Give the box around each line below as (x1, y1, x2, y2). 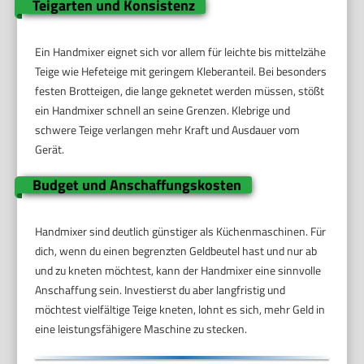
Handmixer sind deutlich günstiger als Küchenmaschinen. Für (35, 223, 327, 240)
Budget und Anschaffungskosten (32, 174, 241, 197)
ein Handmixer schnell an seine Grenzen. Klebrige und (35, 102, 291, 119)
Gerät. (35, 141, 65, 158)
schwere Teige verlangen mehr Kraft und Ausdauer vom (35, 121, 301, 139)
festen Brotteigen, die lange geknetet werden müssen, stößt (35, 82, 325, 100)
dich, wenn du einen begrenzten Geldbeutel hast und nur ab (35, 242, 318, 260)
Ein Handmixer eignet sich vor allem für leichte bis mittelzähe (35, 43, 327, 61)
